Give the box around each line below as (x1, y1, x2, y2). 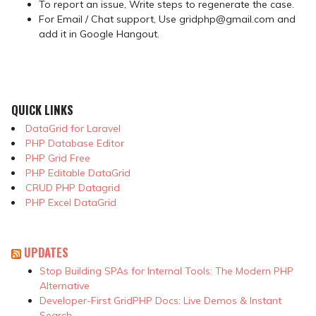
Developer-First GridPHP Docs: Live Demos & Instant (39, 293, 281, 307)
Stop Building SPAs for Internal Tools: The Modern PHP (39, 264, 293, 277)
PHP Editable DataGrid (25, 166, 130, 180)
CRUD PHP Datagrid (25, 181, 120, 195)
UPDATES (23, 243, 68, 261)
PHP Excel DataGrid (25, 196, 116, 209)
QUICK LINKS (11, 101, 73, 119)
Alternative (39, 279, 90, 292)
